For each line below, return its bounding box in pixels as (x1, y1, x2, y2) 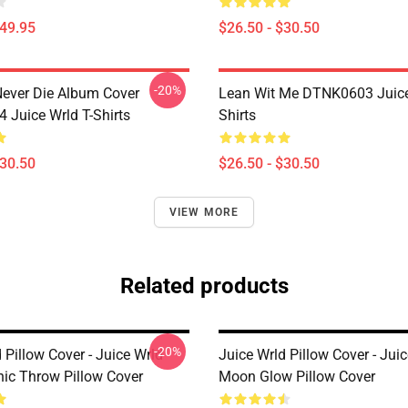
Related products (119, 273, 289, 299)
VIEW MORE (168, 206, 240, 219)
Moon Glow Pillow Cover (219, 368, 375, 385)
